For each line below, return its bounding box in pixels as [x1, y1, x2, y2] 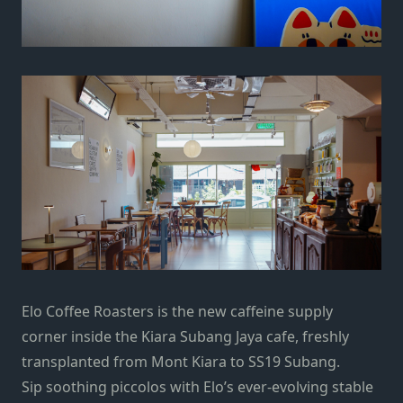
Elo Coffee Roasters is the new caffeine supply [22, 300, 333, 321]
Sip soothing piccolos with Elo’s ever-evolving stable [22, 376, 373, 397]
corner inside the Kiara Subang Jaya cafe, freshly [22, 326, 349, 346]
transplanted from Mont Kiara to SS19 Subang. [22, 351, 344, 372]
